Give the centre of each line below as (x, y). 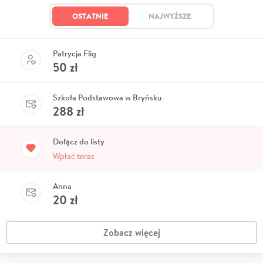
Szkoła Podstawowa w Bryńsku (107, 97)
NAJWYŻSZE (170, 16)
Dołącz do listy (79, 141)
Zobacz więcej (131, 232)
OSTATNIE (90, 16)
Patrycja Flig (75, 53)
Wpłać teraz (74, 156)
